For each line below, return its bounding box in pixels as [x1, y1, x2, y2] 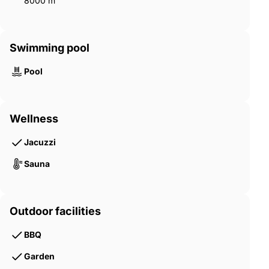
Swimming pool [10, 41, 89, 55]
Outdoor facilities [10, 205, 101, 218]
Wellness [10, 112, 58, 125]
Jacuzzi [24, 137, 56, 148]
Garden [24, 251, 55, 262]
